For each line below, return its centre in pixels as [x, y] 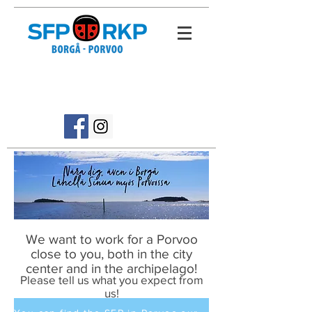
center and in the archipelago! [111, 268]
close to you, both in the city [111, 254]
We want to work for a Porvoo [111, 239]
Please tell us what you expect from [111, 280]
